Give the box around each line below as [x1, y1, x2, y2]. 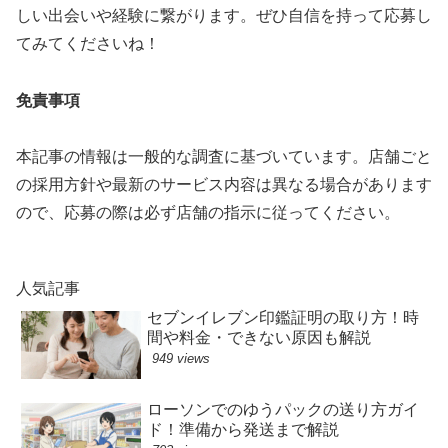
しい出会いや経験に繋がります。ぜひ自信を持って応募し [16, 6, 432, 24]
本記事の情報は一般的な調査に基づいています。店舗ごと [16, 148, 432, 166]
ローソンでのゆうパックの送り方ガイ [147, 400, 420, 418]
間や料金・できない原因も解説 [147, 329, 372, 347]
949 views [152, 351, 211, 367]
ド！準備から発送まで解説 [147, 420, 340, 438]
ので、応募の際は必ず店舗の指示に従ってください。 [16, 204, 400, 222]
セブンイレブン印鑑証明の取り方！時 [147, 309, 420, 327]
